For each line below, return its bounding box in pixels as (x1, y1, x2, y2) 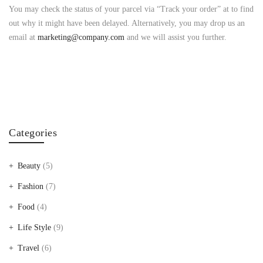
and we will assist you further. (124, 32, 227, 42)
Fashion (18, 182, 43, 191)
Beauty (18, 161, 41, 170)
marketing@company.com (38, 32, 124, 42)
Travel (18, 244, 39, 252)
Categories (9, 127, 57, 139)
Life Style (18, 223, 51, 232)
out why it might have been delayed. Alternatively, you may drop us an (9, 18, 245, 28)
